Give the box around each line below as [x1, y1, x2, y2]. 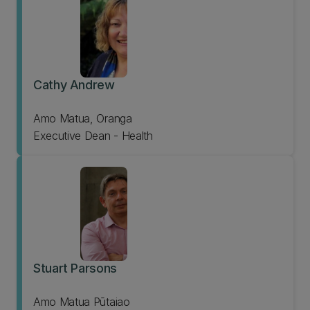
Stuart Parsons [33, 261, 117, 275]
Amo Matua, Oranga [33, 111, 132, 125]
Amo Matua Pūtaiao [33, 295, 130, 309]
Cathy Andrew [33, 77, 115, 92]
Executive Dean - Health [33, 129, 153, 143]
